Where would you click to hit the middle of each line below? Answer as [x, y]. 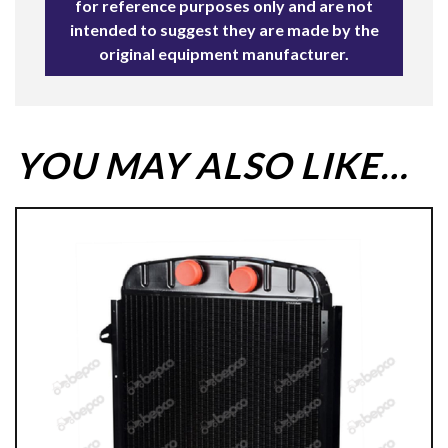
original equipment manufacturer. [224, 53]
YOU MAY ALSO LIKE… [211, 164]
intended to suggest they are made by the [224, 29]
